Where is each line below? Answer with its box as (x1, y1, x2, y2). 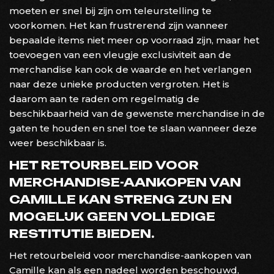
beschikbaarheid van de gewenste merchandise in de (9, 107, 265, 119)
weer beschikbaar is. (9, 136, 106, 149)
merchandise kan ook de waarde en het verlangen (9, 63, 251, 75)
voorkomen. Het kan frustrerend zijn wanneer (9, 19, 228, 31)
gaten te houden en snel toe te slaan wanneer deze (9, 122, 257, 134)
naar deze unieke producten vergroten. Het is (9, 78, 229, 90)
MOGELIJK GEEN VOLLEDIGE (9, 209, 215, 224)
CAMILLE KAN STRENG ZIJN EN (9, 191, 232, 207)
